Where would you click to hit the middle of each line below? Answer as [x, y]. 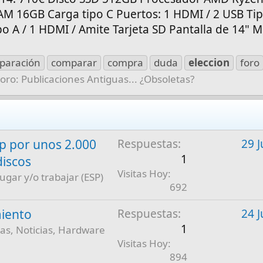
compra [126, 62]
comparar [74, 62]
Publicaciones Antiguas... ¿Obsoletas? [108, 79]
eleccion [209, 62]
